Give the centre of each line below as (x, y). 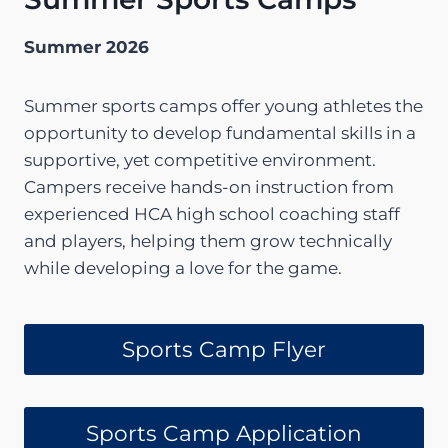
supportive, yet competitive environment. (200, 159)
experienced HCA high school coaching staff (212, 213)
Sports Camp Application (224, 432)
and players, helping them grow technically (208, 240)
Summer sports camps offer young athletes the (223, 105)
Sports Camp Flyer (224, 349)
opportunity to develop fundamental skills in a (220, 132)
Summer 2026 (86, 46)
